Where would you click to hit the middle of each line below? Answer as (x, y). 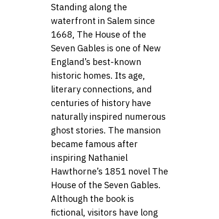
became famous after (94, 144)
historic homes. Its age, (98, 76)
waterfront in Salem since (103, 21)
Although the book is (92, 199)
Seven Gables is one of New (106, 48)
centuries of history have (101, 103)
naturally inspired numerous (108, 117)
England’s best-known (96, 62)
